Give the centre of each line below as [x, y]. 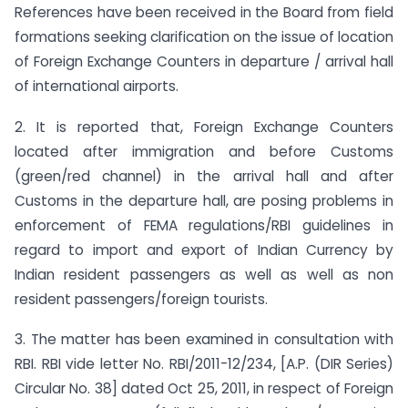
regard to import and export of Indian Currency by [204, 250]
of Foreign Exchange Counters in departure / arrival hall [204, 61]
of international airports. [97, 86]
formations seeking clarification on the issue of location [204, 36]
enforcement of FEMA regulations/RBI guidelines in [204, 225]
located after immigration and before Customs [204, 151]
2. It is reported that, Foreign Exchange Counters [204, 127]
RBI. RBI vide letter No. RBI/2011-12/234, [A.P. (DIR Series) [204, 364]
